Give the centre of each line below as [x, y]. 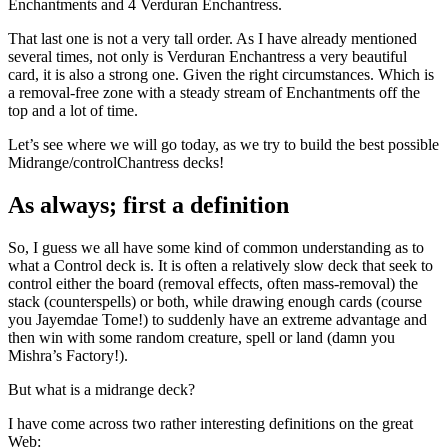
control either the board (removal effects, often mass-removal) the [213, 283]
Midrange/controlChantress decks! [116, 163]
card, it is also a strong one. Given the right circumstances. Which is [221, 75]
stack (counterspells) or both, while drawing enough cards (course [215, 301]
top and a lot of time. [73, 111]
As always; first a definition [148, 205]
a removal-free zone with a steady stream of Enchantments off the [214, 93]
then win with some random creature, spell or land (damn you [201, 337]
